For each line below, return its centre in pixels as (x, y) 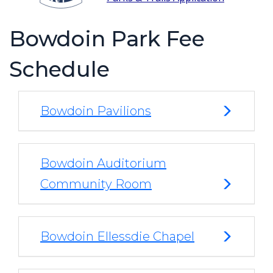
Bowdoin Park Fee (107, 39)
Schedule (59, 69)
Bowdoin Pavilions (96, 111)
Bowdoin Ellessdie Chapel (117, 237)
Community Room (96, 184)
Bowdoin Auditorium (103, 164)
